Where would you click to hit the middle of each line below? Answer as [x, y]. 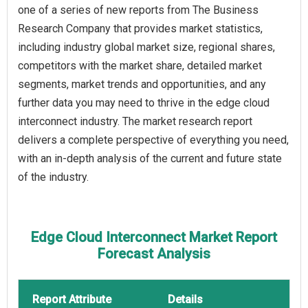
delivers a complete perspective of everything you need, [153, 140]
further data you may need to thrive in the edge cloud [144, 103]
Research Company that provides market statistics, [140, 29]
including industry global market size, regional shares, [146, 47]
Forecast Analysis [154, 254]
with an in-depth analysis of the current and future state [150, 159]
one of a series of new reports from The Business [138, 10]
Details [185, 300]
